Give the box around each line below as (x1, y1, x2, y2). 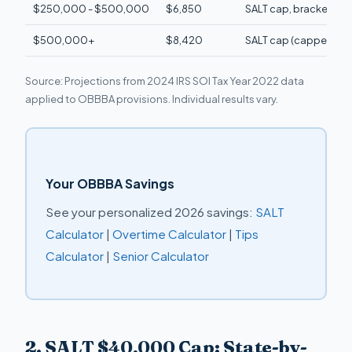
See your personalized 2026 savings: (45, 204, 255, 220)
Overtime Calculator (112, 226, 226, 242)
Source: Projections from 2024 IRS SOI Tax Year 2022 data (25, 74, 304, 87)
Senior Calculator (112, 248, 209, 264)
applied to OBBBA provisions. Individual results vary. (25, 92, 278, 105)
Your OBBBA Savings (45, 175, 174, 192)
